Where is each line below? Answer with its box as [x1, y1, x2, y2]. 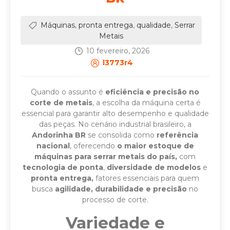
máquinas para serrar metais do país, [34, 151, 179, 161]
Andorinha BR [32, 130, 86, 140]
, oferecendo [69, 141, 117, 150]
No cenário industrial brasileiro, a [78, 119, 191, 129]
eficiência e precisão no [105, 87, 199, 97]
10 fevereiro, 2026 [86, 46, 149, 55]
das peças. [39, 119, 78, 129]
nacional [36, 141, 70, 150]
